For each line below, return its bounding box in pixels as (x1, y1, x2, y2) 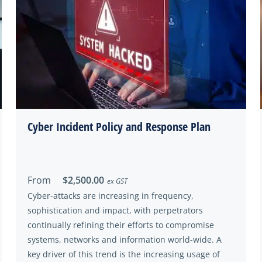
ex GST (107, 176, 127, 186)
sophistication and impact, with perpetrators (27, 205, 203, 216)
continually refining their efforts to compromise (27, 219, 214, 230)
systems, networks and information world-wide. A (27, 234, 222, 245)
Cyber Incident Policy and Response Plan (27, 119, 211, 135)
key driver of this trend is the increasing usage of (27, 249, 220, 260)
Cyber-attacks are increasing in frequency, (27, 190, 194, 201)
